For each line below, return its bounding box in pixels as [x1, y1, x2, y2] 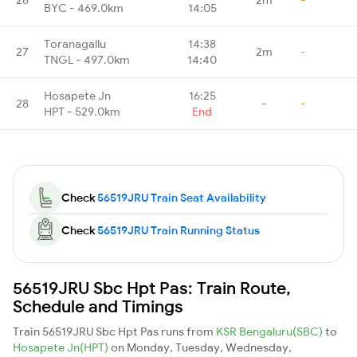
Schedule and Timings [13, 295, 183, 316]
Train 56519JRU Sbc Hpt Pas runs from [13, 324, 216, 339]
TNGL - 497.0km [44, 52, 130, 67]
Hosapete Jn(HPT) [13, 339, 111, 355]
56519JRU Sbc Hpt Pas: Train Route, [13, 277, 291, 298]
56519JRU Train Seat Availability [97, 190, 266, 205]
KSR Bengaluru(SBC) [216, 324, 325, 339]
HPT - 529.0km [44, 104, 120, 119]
